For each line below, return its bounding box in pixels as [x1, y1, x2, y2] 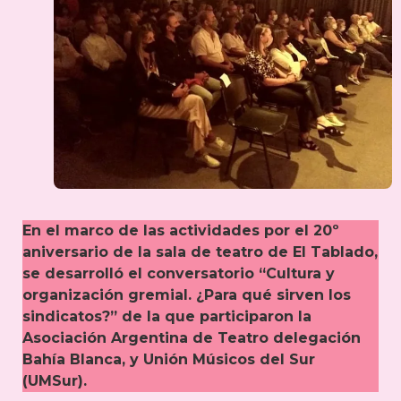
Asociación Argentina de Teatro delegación [22, 329, 361, 347]
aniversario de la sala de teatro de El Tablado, [22, 243, 378, 261]
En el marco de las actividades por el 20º [22, 222, 339, 240]
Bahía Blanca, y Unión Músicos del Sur [22, 351, 315, 369]
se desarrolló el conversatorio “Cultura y [22, 265, 335, 283]
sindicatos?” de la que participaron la [22, 308, 311, 326]
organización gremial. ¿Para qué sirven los [22, 286, 351, 304]
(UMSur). [22, 372, 87, 390]
